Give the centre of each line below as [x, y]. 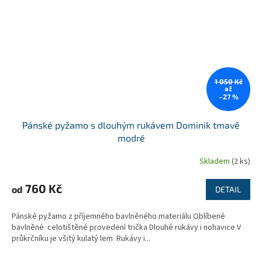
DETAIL [228, 189]
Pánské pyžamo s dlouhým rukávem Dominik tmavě [131, 125]
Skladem [216, 162]
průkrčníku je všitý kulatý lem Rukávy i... [81, 238]
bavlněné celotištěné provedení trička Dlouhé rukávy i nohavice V [126, 227]
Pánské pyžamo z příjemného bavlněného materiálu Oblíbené [118, 216]
